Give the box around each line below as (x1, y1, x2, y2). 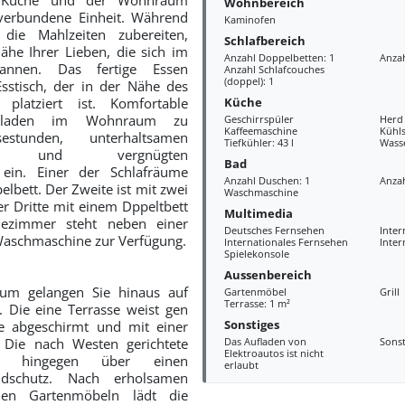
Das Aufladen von (223, 334, 306, 348)
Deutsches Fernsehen (223, 223, 325, 237)
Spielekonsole (223, 247, 289, 260)
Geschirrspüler (223, 112, 294, 126)
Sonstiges (223, 316, 279, 333)
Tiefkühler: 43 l (223, 136, 294, 149)
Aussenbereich (223, 266, 312, 283)
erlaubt (223, 358, 259, 372)
